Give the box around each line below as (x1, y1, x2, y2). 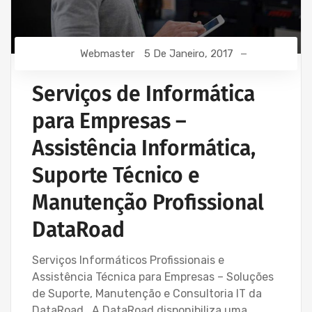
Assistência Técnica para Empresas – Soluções (32, 270, 274, 283)
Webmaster (80, 47, 134, 60)
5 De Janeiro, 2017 (144, 47, 233, 60)
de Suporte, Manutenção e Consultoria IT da (32, 287, 262, 300)
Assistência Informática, (32, 136, 256, 161)
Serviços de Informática (32, 81, 255, 107)
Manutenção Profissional (32, 190, 264, 215)
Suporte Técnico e (32, 163, 200, 188)
